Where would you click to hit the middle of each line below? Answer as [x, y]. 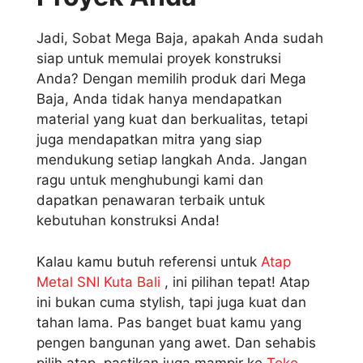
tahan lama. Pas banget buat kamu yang [169, 322]
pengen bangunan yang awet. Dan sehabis [176, 342]
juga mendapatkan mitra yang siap [149, 140]
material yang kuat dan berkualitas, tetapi [172, 120]
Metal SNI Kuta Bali [98, 282]
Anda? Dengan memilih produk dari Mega [171, 79]
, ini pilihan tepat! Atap [235, 282]
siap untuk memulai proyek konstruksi [159, 59]
